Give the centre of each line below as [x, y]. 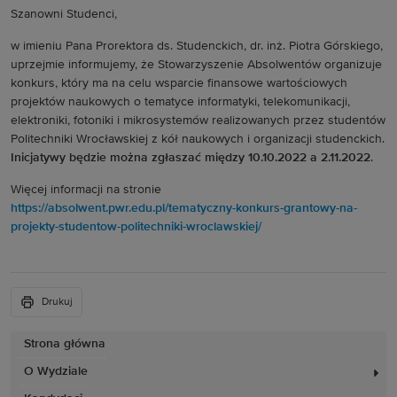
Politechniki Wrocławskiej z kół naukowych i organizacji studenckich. [198, 139]
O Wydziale [56, 371]
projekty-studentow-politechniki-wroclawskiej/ [136, 227]
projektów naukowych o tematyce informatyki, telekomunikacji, [180, 102]
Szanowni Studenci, [64, 14]
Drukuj [57, 302]
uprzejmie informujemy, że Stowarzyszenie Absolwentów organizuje [196, 65]
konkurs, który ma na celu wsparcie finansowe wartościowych [179, 83]
